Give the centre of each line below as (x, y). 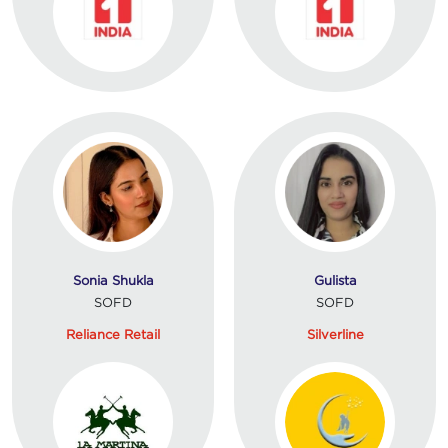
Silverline (335, 333)
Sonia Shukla (113, 279)
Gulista (335, 279)
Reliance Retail (113, 333)
